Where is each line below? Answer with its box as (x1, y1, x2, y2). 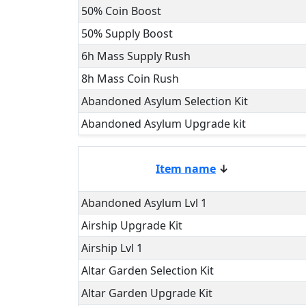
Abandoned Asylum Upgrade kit (81, 116, 246, 131)
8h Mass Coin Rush (81, 71, 179, 86)
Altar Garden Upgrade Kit (81, 286, 212, 301)
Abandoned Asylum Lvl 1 (81, 195, 207, 210)
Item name (156, 161, 216, 176)
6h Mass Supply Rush (81, 48, 191, 64)
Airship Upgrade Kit (81, 218, 182, 233)
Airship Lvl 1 (81, 240, 143, 255)
